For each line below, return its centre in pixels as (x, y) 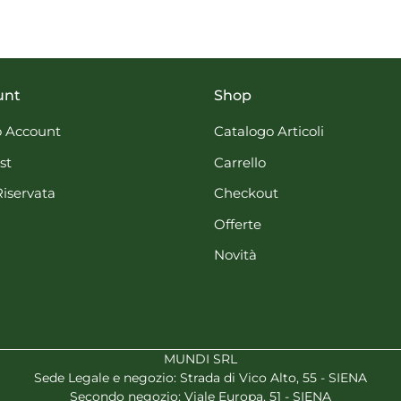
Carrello (240, 162)
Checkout (246, 193)
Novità (235, 255)
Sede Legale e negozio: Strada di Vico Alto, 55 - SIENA (200, 378)
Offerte (238, 224)
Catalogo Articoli (269, 132)
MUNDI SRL (200, 359)
